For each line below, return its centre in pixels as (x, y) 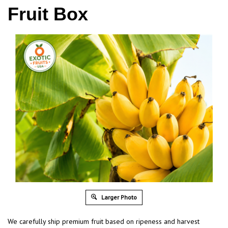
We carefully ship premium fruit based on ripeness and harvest (104, 222)
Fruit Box (48, 14)
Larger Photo (118, 197)
